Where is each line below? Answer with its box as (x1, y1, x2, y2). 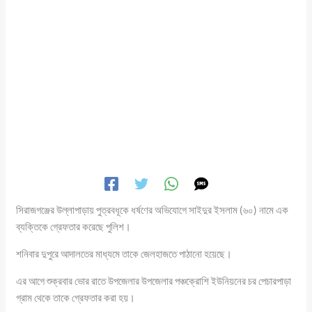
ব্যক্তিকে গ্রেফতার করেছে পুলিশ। (16, 220, 132, 233)
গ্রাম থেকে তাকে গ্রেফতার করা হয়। (16, 291, 136, 304)
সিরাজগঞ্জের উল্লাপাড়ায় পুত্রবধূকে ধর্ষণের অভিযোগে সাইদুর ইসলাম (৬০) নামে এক (16, 203, 289, 217)
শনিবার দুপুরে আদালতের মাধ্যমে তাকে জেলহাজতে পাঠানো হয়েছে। (16, 247, 233, 260)
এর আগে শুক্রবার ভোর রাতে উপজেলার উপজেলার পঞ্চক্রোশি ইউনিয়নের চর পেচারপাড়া (16, 274, 292, 288)
